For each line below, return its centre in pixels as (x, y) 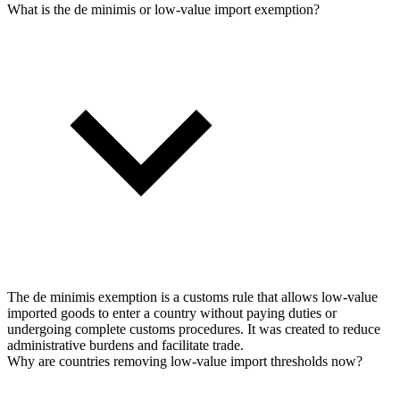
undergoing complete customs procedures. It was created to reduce (194, 329)
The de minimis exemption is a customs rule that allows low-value (192, 297)
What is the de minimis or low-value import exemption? (163, 10)
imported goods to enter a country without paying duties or (172, 313)
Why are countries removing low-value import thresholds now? (185, 362)
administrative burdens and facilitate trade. (125, 346)
